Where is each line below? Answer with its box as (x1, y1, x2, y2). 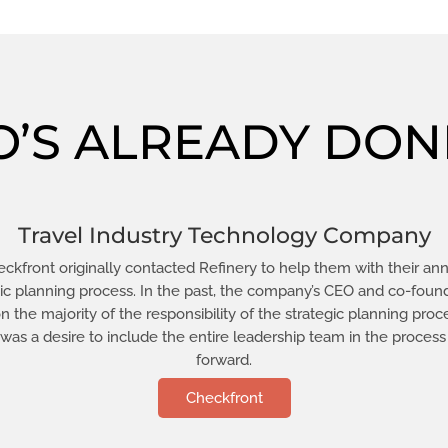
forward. (196, 351, 252, 370)
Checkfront (185, 389, 263, 408)
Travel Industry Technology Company (17, 222, 431, 250)
